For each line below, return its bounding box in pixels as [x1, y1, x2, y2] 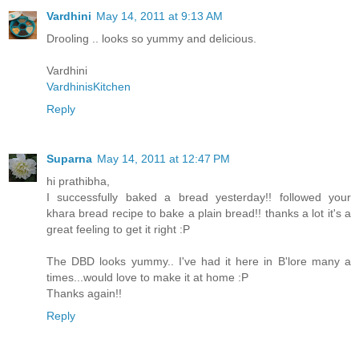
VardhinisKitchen [46, 79, 131, 93]
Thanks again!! [46, 286, 122, 300]
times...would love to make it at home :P [46, 270, 248, 284]
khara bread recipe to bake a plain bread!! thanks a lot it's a [46, 206, 351, 220]
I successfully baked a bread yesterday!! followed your [46, 190, 351, 204]
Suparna [46, 151, 92, 165]
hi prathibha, [46, 174, 110, 188]
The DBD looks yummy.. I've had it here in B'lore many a [46, 254, 351, 268]
